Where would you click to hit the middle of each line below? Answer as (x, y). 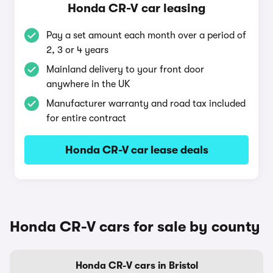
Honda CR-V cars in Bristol (136, 266)
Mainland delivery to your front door (125, 69)
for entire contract (86, 118)
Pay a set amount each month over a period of (146, 35)
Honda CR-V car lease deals (136, 150)
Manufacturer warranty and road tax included (146, 104)
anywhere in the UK (88, 84)
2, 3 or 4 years (77, 50)
